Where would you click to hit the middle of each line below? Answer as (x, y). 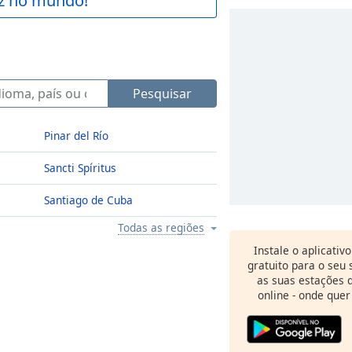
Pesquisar (163, 93)
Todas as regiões (161, 227)
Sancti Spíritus (80, 168)
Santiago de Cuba (88, 200)
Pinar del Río (76, 136)
